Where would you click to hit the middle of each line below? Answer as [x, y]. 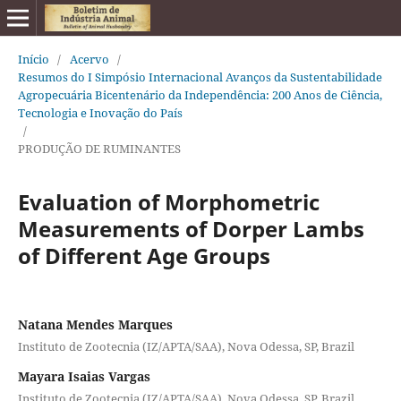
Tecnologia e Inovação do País [100, 112]
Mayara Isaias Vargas [84, 376]
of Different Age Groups [144, 255]
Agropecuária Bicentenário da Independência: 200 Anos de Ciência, [200, 94]
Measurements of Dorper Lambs [191, 228]
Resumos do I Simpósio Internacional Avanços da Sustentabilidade [200, 77]
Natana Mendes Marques [95, 324]
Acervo [89, 59]
